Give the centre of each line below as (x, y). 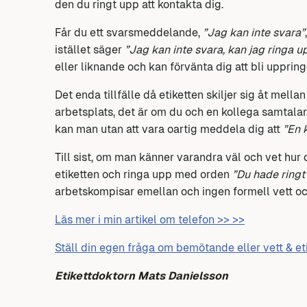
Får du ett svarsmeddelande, (129, 32)
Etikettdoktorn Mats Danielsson (142, 275)
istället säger (90, 49)
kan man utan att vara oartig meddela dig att (169, 129)
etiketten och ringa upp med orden (144, 174)
